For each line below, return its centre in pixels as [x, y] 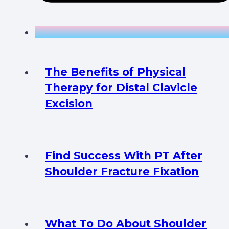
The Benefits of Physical [115, 72]
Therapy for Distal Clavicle [121, 88]
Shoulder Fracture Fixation [122, 172]
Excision [69, 104]
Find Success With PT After [124, 156]
